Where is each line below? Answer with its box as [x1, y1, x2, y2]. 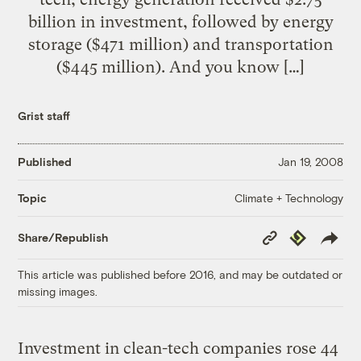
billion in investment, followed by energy [27, 11, 334, 31]
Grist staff [18, 108, 71, 122]
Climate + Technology [234, 190, 343, 205]
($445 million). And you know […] [56, 56, 305, 77]
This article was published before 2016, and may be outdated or [18, 267, 343, 281]
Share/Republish [18, 230, 109, 245]
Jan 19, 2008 [277, 155, 343, 169]
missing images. [18, 284, 98, 298]
